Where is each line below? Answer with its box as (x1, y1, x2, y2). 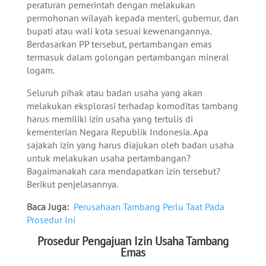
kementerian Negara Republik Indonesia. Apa (26, 126, 208, 138)
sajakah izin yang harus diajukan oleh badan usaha (26, 139, 234, 151)
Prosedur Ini (26, 214, 75, 226)
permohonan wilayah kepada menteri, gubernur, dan (26, 12, 239, 24)
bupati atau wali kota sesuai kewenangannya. (26, 25, 211, 37)
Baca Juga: (26, 201, 71, 213)
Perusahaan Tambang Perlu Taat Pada (71, 201, 224, 213)
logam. (26, 64, 55, 76)
